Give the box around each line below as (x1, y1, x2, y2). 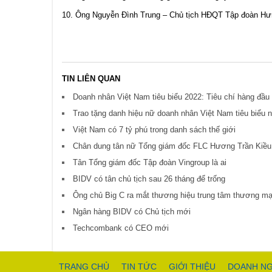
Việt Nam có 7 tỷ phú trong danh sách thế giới (73, 125, 236, 135)
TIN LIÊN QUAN (62, 74, 120, 84)
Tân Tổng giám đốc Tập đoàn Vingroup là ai (73, 158, 226, 168)
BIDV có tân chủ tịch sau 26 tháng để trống (73, 174, 225, 184)
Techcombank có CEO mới (73, 223, 169, 233)
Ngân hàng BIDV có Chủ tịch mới (73, 207, 191, 217)
